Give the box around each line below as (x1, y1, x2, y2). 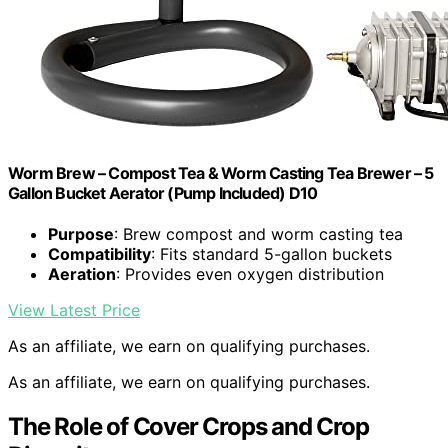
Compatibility (48, 243, 151, 264)
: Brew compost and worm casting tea (114, 223, 403, 244)
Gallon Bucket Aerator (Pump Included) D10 (8, 182, 318, 203)
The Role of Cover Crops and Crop (8, 411, 369, 441)
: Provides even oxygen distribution (116, 263, 384, 284)
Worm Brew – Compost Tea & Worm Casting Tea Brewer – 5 (8, 162, 434, 183)
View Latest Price (8, 299, 140, 320)
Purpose (48, 223, 114, 244)
